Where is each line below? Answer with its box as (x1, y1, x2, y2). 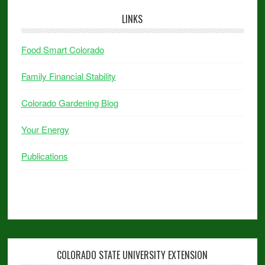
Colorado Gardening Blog (21, 96, 118, 109)
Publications (21, 150, 68, 162)
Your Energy (21, 123, 69, 135)
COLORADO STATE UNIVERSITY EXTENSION (57, 248, 208, 262)
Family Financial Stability (21, 70, 116, 82)
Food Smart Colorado (21, 43, 104, 56)
